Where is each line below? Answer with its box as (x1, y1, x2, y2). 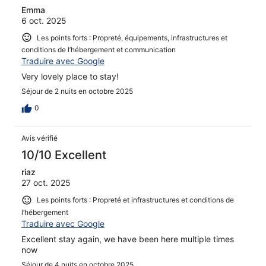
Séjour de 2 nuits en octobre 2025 (21, 87, 133, 96)
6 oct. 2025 (21, 15, 66, 26)
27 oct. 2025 (21, 178, 71, 188)
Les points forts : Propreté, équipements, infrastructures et (37, 33, 227, 42)
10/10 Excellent (21, 148, 106, 163)
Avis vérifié (21, 134, 58, 143)
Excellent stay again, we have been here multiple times (21, 233, 234, 244)
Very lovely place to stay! (21, 71, 119, 82)
